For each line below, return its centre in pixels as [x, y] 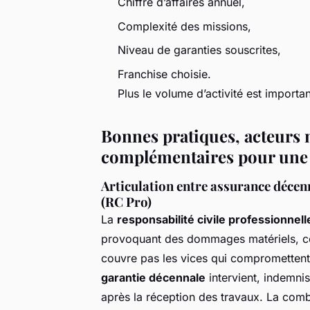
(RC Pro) [126, 201]
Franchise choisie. [164, 74]
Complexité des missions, [184, 26]
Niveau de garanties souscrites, [199, 50]
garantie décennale [153, 277]
